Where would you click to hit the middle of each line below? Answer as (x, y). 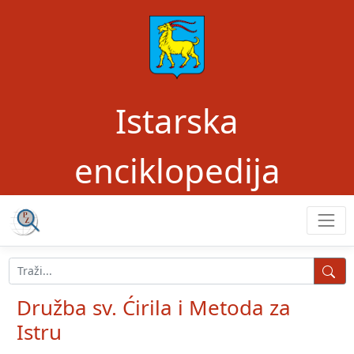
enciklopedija (177, 170)
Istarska (177, 121)
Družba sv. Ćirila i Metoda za (154, 307)
